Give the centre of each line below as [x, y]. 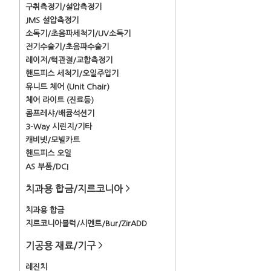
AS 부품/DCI [47, 167]
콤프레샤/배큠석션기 [60, 113]
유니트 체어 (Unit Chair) [67, 87]
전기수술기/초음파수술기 [67, 47]
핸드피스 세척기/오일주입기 [72, 73]
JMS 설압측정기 [52, 20]
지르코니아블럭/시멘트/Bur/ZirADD [86, 224]
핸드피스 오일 [48, 153]
